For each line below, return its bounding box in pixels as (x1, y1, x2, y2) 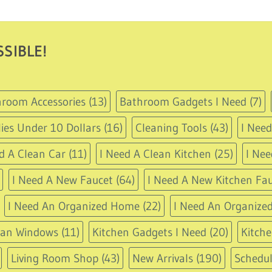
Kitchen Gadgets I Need (92, 224, 206, 239)
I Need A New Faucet (12, 172, 113, 187)
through (112, 8, 158, 25)
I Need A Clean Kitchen (100, 146, 211, 161)
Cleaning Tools (135, 120, 207, 135)
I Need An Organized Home (8, 198, 140, 213)
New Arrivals (132, 250, 193, 265)
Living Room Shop (11, 250, 98, 265)
